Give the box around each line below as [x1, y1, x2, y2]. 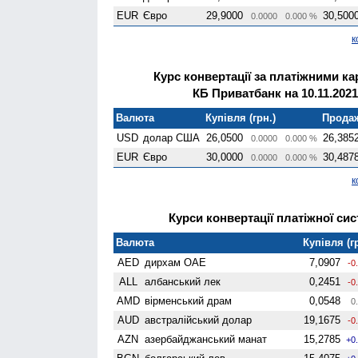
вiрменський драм [145, 294, 233, 307]
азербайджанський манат [145, 332, 268, 345]
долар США [143, 131, 201, 144]
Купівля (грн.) [205, 111, 276, 124]
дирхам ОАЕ [145, 256, 207, 268]
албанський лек [145, 275, 221, 288]
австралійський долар [145, 313, 253, 326]
